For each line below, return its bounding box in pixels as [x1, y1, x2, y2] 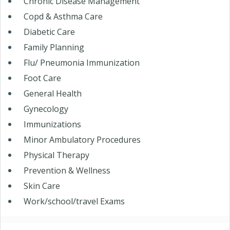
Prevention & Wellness [24, 164, 110, 176]
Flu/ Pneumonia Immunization [24, 56, 140, 68]
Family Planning [24, 41, 84, 53]
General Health [24, 87, 82, 99]
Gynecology [24, 103, 68, 114]
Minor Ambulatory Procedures [24, 133, 141, 145]
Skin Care [24, 180, 60, 191]
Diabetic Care [24, 26, 75, 37]
